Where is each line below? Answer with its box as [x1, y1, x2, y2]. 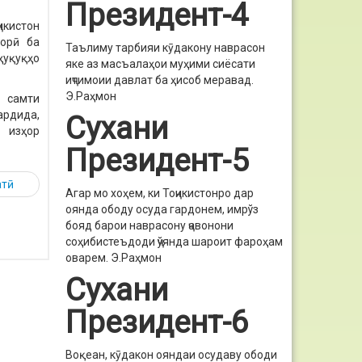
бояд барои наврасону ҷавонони [65, 219, 234, 232]
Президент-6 [65, 304, 249, 340]
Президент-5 [65, 142, 249, 179]
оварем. [65, 251, 111, 264]
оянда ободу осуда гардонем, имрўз [65, 203, 259, 216]
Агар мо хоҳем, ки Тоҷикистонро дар [65, 187, 254, 200]
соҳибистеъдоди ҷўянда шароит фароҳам [65, 235, 283, 248]
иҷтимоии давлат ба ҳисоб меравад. [65, 74, 254, 86]
